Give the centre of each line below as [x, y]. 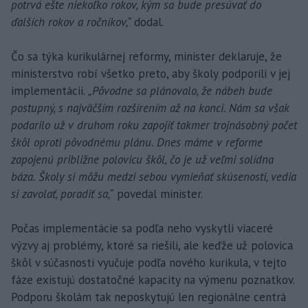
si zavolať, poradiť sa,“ [62, 194]
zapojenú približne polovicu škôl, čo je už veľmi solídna [142, 159]
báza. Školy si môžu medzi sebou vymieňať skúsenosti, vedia [154, 176]
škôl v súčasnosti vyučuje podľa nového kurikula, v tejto [149, 262]
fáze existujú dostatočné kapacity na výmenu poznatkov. [153, 279]
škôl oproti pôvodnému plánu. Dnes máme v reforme [137, 142]
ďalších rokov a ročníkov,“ [73, 22]
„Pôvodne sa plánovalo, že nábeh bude [180, 90]
